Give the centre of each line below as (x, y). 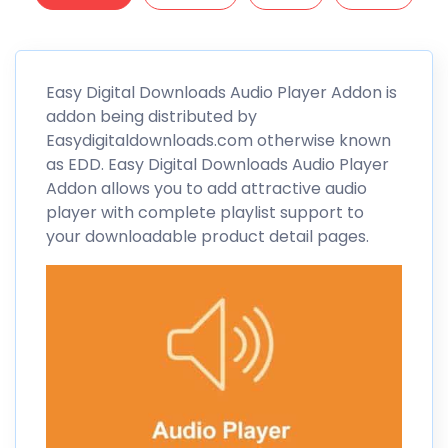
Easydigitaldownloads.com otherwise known (218, 141)
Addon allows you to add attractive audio (206, 189)
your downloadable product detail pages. (207, 237)
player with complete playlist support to (205, 213)
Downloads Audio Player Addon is (266, 93)
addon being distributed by (151, 117)
